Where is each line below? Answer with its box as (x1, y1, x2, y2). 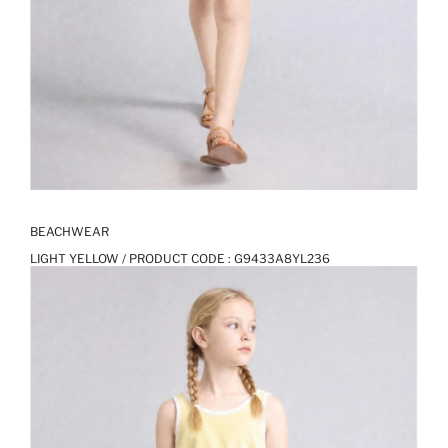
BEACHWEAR (30, 224, 109, 240)
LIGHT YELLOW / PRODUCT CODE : (30, 251, 234, 267)
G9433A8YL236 (234, 251, 330, 267)
